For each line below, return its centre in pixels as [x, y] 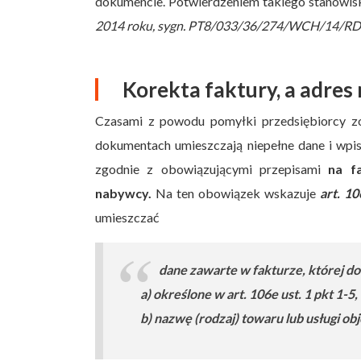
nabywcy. [123, 193]
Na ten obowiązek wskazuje [236, 193]
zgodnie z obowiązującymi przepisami [212, 168]
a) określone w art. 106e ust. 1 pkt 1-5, [249, 294]
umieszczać [127, 217]
